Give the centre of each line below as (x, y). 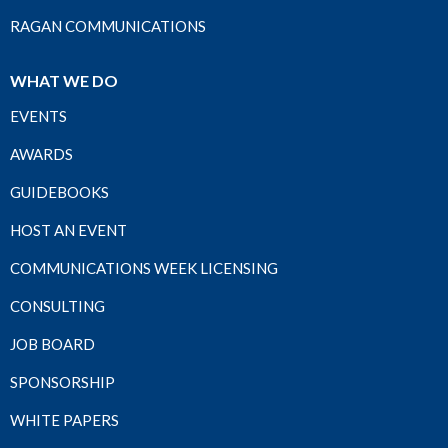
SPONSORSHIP (62, 382)
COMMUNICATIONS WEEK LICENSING (144, 268)
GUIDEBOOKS (59, 192)
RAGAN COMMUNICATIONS (108, 26)
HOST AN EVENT (68, 230)
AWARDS (41, 154)
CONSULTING (57, 306)
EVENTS (38, 116)
